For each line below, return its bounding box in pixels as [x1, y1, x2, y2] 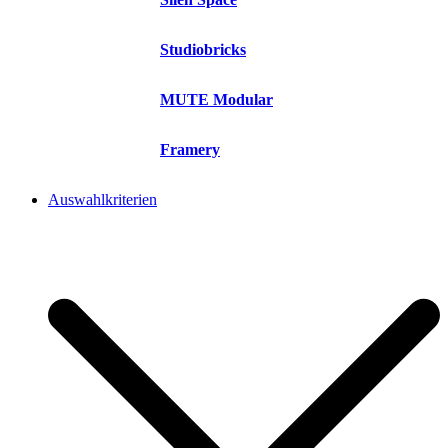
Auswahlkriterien [48, 191, 157, 209]
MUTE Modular [160, 91, 273, 109]
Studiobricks [160, 41, 246, 59]
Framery [160, 141, 220, 159]
